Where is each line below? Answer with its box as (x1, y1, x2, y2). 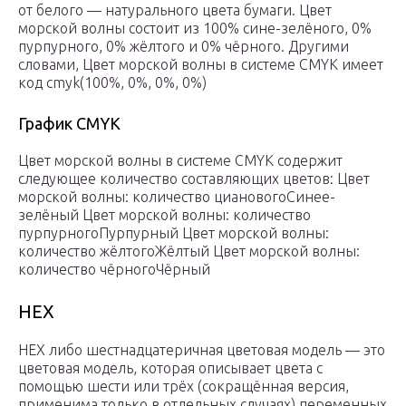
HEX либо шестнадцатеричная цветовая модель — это (18, 342, 385, 359)
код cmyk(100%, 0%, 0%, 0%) (18, 74, 207, 92)
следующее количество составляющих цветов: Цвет (18, 170, 370, 188)
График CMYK (18, 114, 121, 133)
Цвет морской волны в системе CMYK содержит (18, 152, 343, 169)
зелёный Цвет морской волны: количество (18, 207, 311, 224)
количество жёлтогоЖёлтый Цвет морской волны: (18, 243, 360, 260)
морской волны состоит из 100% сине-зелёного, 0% (18, 20, 372, 37)
